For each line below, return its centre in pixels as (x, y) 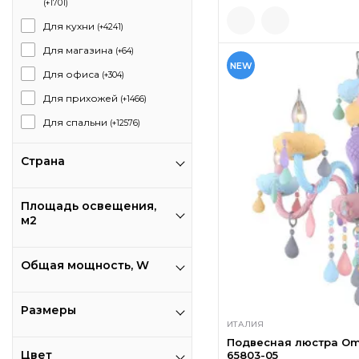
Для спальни (77, 122)
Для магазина (79, 50)
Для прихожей (82, 98)
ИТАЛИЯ (245, 324)
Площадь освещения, (89, 206)
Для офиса (73, 74)
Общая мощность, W (85, 265)
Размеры (48, 310)
